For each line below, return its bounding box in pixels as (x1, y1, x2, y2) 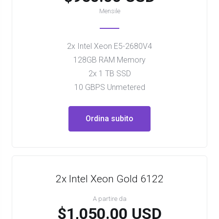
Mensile (99, 7, 120, 15)
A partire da (92, 195, 127, 202)
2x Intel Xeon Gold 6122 (55, 173, 164, 185)
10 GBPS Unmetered (74, 83, 145, 92)
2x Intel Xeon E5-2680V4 (67, 42, 152, 51)
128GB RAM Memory (73, 55, 146, 65)
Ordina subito (86, 114, 133, 123)
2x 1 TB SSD (88, 69, 131, 78)
